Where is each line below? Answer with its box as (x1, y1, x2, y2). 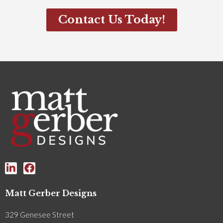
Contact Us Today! (58, 12, 165, 26)
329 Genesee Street (5, 210, 74, 220)
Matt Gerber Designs (5, 188, 97, 199)
